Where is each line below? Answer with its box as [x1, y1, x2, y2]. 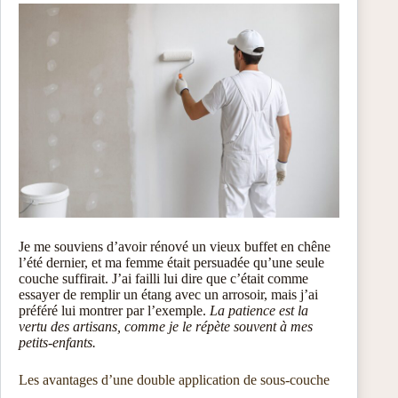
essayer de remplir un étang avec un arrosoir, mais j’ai [19, 286, 318, 302]
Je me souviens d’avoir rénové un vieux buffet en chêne [19, 238, 330, 254]
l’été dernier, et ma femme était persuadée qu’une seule [19, 254, 324, 270]
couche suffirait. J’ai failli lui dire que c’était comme [19, 270, 308, 286]
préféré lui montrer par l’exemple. [19, 302, 210, 318]
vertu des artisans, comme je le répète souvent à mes [19, 318, 313, 334]
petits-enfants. [19, 334, 96, 350]
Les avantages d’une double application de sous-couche [19, 371, 330, 387]
